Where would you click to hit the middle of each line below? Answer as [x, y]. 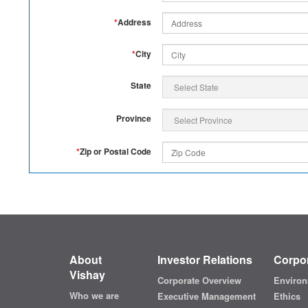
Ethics [287, 296]
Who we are [94, 296]
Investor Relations [205, 260]
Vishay [87, 275]
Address [134, 22]
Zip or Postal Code [115, 151]
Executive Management [206, 296]
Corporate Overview [199, 280]
